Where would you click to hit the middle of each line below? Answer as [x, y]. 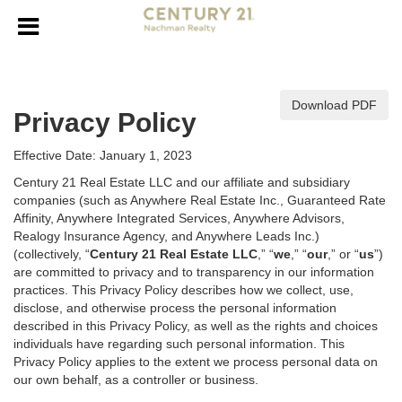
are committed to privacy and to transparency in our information [194, 272]
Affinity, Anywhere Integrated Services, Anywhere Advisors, [179, 218]
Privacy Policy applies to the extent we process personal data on [196, 362]
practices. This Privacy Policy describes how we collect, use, [184, 290]
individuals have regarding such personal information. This [179, 344]
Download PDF [334, 105]
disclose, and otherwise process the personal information [175, 308]
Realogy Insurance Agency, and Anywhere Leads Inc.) [166, 236]
